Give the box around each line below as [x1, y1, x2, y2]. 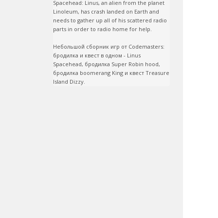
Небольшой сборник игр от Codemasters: [53, 43, 164, 50]
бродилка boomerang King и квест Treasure [53, 69, 169, 76]
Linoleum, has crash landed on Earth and [53, 8, 159, 15]
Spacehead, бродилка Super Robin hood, [53, 60, 160, 68]
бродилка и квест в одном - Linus [53, 52, 141, 59]
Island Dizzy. [53, 78, 85, 85]
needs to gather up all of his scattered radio [53, 17, 167, 24]
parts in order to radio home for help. [53, 25, 152, 33]
